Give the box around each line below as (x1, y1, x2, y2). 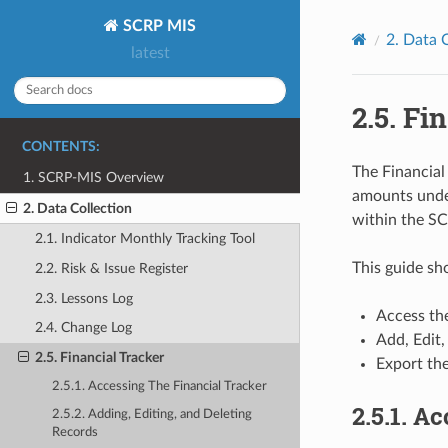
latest (130, 45, 170, 62)
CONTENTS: (22, 140, 100, 155)
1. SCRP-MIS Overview (23, 170, 165, 186)
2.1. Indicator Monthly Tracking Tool (34, 231, 255, 247)
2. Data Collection (23, 200, 133, 216)
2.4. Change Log (34, 320, 132, 336)
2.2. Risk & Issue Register (34, 260, 188, 276)
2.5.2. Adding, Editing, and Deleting (52, 408, 253, 422)
